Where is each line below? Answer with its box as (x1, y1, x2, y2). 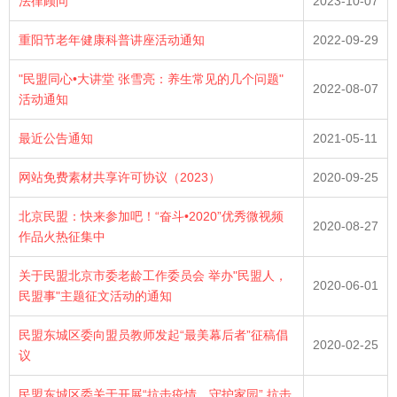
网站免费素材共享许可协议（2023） (19, 170, 221, 184)
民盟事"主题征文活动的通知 (19, 289, 172, 303)
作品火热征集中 (19, 230, 105, 244)
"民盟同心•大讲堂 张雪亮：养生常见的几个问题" (19, 72, 284, 86)
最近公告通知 (19, 131, 93, 145)
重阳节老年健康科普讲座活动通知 (19, 33, 205, 47)
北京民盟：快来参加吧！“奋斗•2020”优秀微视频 (19, 209, 284, 223)
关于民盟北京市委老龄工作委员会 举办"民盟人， (19, 269, 287, 283)
